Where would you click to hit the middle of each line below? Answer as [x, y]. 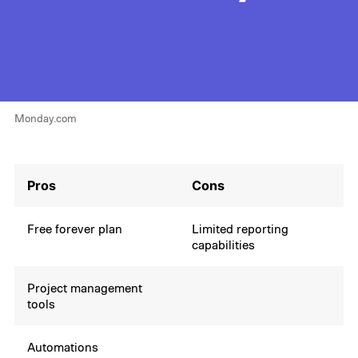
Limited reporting [241, 228]
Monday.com [45, 117]
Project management [85, 287]
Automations [63, 346]
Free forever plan [75, 228]
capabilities [224, 244]
